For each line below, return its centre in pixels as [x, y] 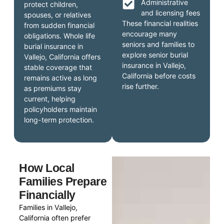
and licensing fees [170, 13]
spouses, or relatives [58, 15]
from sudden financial [59, 25]
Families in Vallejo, [48, 207]
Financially [47, 195]
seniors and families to [158, 44]
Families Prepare [63, 181]
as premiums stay [53, 88]
